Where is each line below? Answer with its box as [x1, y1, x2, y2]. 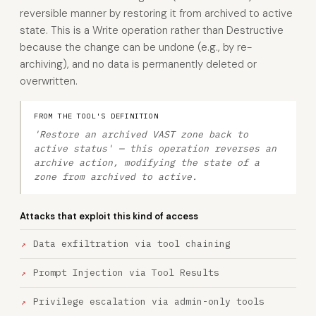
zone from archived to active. [34, 171, 197, 183]
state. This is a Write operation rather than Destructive [20, 23, 284, 37]
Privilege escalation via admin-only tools [33, 296, 265, 308]
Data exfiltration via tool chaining [33, 238, 231, 250]
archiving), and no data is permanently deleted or [20, 57, 257, 71]
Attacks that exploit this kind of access [20, 210, 198, 222]
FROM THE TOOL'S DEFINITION [34, 111, 159, 121]
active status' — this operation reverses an [34, 142, 276, 154]
